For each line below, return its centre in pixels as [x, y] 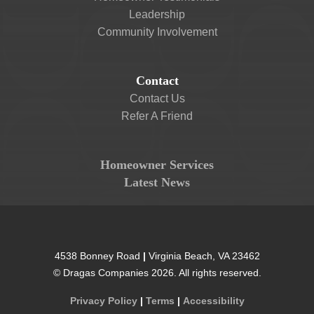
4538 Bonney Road [97, 256]
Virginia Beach [180, 256]
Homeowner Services [157, 165]
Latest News [157, 182]
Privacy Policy [103, 301]
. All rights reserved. [217, 273]
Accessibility [213, 301]
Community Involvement [157, 32]
